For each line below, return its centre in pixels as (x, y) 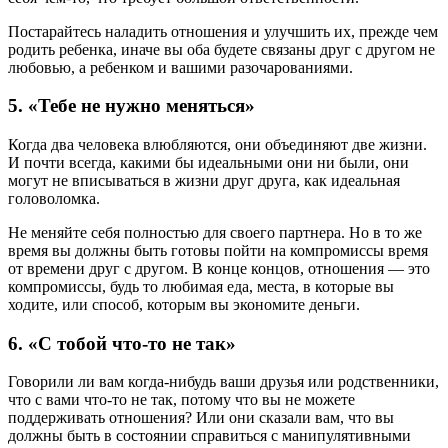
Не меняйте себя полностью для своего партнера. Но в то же (215, 232)
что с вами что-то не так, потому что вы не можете (181, 400)
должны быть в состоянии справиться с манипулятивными (209, 436)
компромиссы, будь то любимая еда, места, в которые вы (201, 286)
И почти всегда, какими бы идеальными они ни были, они (208, 162)
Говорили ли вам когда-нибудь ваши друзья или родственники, (223, 382)
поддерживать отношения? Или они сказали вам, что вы (201, 418)
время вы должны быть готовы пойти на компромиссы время (218, 250)
